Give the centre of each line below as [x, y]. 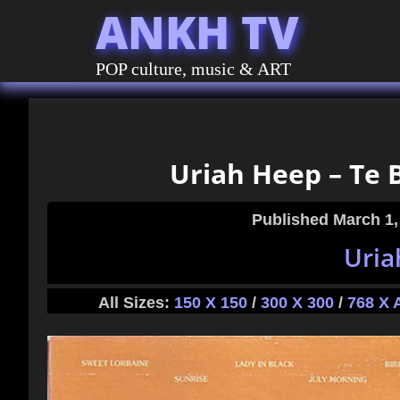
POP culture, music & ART [193, 69]
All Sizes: [136, 303]
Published [293, 220]
